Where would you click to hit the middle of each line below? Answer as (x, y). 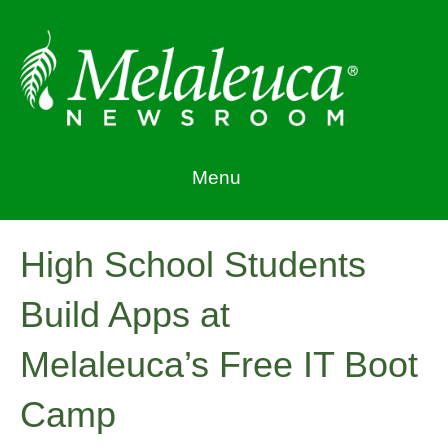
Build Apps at (125, 314)
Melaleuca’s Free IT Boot (219, 364)
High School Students (193, 264)
